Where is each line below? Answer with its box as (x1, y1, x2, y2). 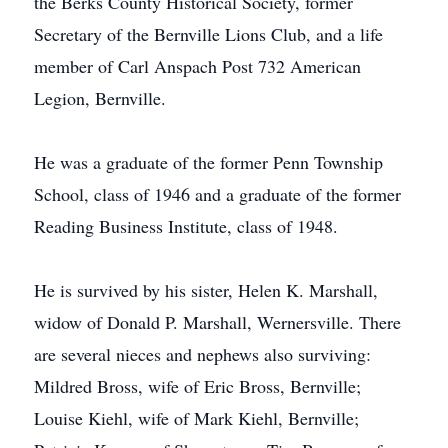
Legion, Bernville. (34, 86, 166, 110)
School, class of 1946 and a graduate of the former (34, 182, 401, 206)
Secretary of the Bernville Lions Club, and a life (34, 22, 383, 46)
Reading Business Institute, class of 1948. (34, 214, 338, 238)
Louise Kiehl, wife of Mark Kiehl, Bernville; (34, 406, 359, 430)
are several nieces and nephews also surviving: (34, 342, 371, 366)
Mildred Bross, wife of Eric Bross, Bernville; (34, 374, 361, 398)
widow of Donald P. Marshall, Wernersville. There (34, 310, 401, 334)
